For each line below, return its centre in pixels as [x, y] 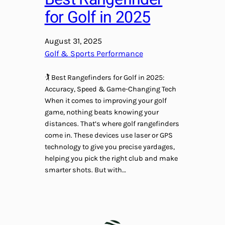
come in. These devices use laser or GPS [108, 136]
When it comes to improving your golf [105, 101]
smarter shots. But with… [85, 170]
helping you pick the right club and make [111, 159]
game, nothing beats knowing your [101, 113]
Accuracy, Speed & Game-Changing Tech [110, 89]
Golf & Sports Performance [94, 54]
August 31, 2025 [73, 41]
